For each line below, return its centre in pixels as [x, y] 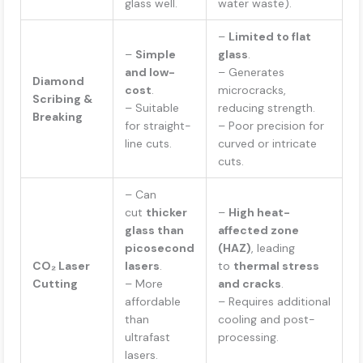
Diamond [58, 81]
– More [144, 284]
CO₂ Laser [61, 266]
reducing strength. [267, 108]
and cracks [250, 284]
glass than [154, 231]
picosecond [160, 248]
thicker [167, 213]
